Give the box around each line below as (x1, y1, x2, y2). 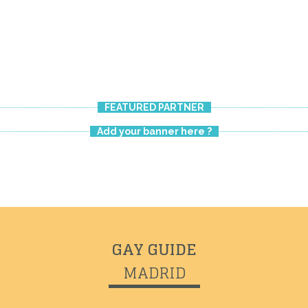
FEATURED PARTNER (104, 102, 204, 113)
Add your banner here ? (96, 126, 212, 137)
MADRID (122, 259, 186, 287)
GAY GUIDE (111, 236, 197, 264)
